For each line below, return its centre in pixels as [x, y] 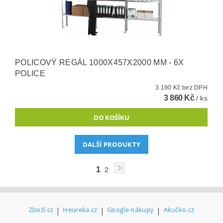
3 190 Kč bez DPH [195, 88]
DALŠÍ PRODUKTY [111, 145]
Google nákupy [131, 210]
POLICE [30, 74]
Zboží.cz [41, 210]
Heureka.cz [80, 210]
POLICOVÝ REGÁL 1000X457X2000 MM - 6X [100, 63]
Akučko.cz [179, 210]
